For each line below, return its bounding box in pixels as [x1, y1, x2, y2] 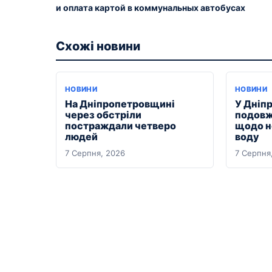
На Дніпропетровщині [65, 98, 175, 110]
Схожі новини [56, 39, 140, 54]
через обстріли [65, 109, 141, 121]
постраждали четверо [65, 120, 176, 132]
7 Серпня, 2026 [65, 148, 125, 158]
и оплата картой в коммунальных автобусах [56, 2, 245, 13]
